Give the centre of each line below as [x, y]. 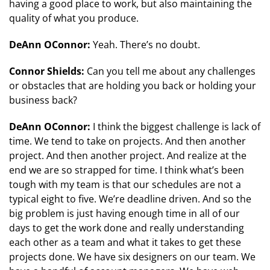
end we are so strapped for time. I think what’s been [127, 170]
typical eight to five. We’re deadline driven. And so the [130, 199]
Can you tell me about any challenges [171, 71]
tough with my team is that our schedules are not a [125, 184]
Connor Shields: [48, 71]
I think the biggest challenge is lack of [175, 126]
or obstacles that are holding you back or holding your [133, 85]
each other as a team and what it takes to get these [125, 242]
